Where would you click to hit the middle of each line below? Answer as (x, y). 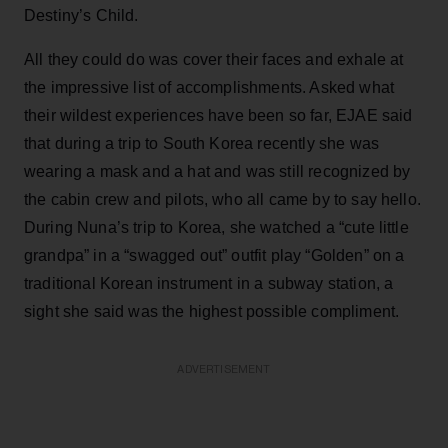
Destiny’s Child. (81, 15)
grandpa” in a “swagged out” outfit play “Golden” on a (214, 255)
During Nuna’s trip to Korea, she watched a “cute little (216, 227)
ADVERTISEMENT (224, 369)
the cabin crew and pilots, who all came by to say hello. (222, 199)
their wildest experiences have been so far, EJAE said (218, 115)
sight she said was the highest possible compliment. (212, 311)
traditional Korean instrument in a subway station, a (209, 283)
